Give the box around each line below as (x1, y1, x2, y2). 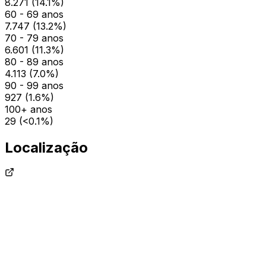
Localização (5, 138, 88, 156)
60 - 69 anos (5, 8, 64, 20)
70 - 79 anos (5, 31, 64, 44)
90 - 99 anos (5, 79, 64, 91)
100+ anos (5, 103, 52, 115)
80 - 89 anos (5, 55, 64, 68)
